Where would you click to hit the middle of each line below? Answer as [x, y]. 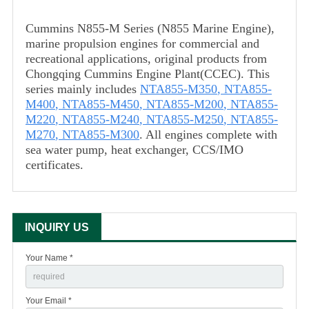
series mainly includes [83, 89]
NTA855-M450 [101, 104]
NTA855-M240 [101, 120]
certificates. [54, 165]
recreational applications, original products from [146, 59]
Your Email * [49, 300]
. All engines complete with [208, 135]
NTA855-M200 [185, 104]
